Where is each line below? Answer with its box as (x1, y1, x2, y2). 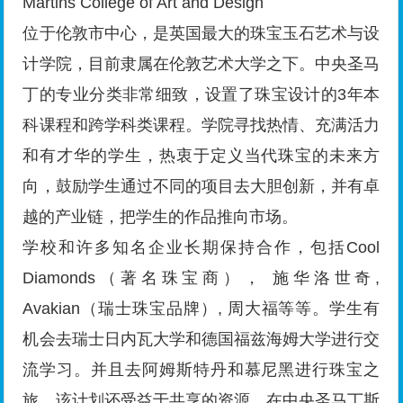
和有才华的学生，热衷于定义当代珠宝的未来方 (22, 147, 381, 166)
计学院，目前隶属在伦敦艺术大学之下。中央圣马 (22, 55, 381, 74)
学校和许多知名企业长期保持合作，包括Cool (22, 238, 381, 257)
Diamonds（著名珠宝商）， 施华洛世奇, (22, 269, 381, 288)
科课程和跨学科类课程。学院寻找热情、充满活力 (22, 116, 381, 135)
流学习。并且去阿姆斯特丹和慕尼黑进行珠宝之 (22, 361, 381, 380)
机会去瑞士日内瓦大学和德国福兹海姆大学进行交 (22, 330, 381, 349)
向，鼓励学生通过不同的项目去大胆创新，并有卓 (22, 177, 381, 196)
